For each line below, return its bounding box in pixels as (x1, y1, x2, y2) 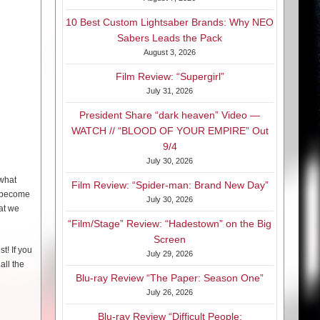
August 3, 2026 (144, 48, 196, 57)
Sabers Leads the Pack (117, 32, 222, 44)
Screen (154, 234, 186, 246)
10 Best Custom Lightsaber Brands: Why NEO (66, 16, 274, 29)
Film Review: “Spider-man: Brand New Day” (71, 179, 269, 191)
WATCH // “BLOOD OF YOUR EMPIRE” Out (71, 125, 269, 137)
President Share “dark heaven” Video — (79, 109, 260, 121)
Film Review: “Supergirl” (115, 71, 224, 83)
